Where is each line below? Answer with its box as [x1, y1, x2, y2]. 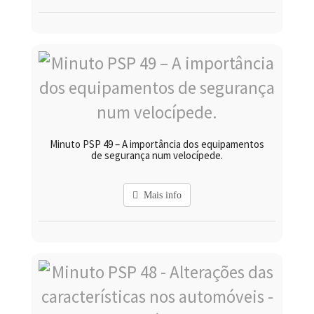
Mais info [138, 190, 182, 201]
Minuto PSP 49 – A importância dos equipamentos [50, 137, 264, 151]
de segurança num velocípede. [91, 149, 223, 163]
